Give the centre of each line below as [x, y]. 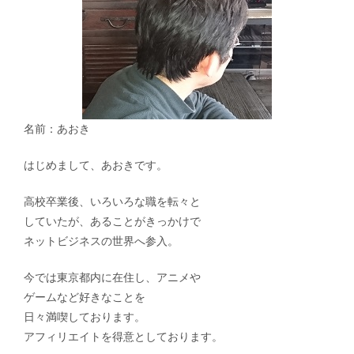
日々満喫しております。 [85, 317]
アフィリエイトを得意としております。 [123, 337]
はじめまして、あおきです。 [96, 166]
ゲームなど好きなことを [85, 298]
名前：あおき [57, 129]
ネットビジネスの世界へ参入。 [101, 241]
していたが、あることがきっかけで [112, 222]
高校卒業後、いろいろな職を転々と [112, 202]
